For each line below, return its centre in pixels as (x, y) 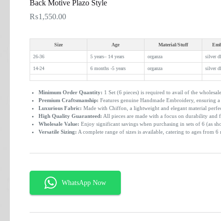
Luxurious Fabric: (60, 108)
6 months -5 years (108, 68)
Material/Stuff (173, 45)
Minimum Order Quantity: (70, 92)
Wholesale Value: (59, 124)
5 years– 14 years (107, 56)
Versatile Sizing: (57, 132)
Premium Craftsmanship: (68, 100)
